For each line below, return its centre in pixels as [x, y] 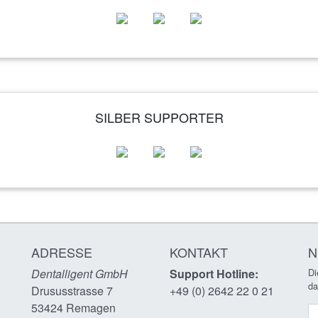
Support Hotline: [214, 274]
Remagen [89, 308]
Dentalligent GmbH [79, 274]
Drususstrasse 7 [72, 291]
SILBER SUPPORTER [159, 117]
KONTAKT [201, 252]
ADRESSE [62, 252]
